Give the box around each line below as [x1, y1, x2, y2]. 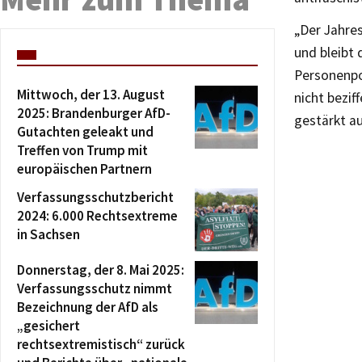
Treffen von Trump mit [17, 141, 148, 159]
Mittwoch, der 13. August [17, 86, 165, 103]
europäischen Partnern [17, 160, 152, 178]
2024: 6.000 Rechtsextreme [17, 207, 178, 225]
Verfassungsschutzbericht [17, 188, 174, 206]
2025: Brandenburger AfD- [17, 104, 170, 122]
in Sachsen [17, 225, 80, 243]
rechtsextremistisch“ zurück [17, 335, 185, 353]
